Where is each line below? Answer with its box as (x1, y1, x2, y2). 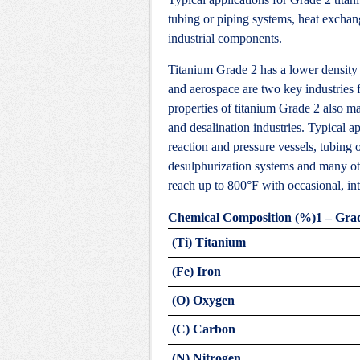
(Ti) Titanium (172, 235, 246, 249)
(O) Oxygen (172, 293, 235, 307)
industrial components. (168, 31, 282, 45)
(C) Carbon (172, 322, 235, 336)
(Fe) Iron (172, 264, 221, 278)
